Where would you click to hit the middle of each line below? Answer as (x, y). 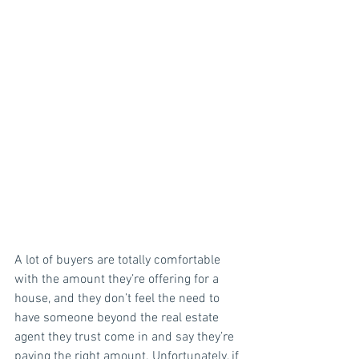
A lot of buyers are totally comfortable (119, 260)
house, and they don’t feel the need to (119, 299)
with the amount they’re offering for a (118, 280)
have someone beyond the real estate (118, 318)
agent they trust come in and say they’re (126, 337)
